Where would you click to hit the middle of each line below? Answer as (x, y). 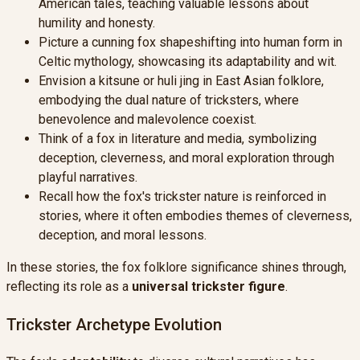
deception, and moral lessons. (123, 235)
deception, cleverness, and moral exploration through (186, 157)
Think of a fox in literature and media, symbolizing (178, 138)
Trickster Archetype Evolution (114, 324)
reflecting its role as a (69, 286)
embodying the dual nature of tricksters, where (169, 100)
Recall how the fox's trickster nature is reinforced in (182, 196)
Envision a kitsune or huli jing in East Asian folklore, (181, 80)
